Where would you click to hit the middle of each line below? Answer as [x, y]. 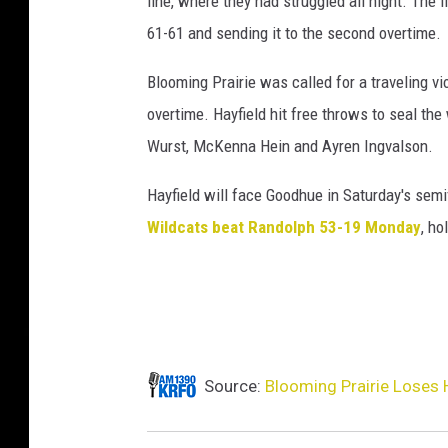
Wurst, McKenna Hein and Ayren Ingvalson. [290, 146]
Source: [232, 386]
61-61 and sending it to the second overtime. [294, 33]
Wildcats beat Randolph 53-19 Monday [284, 227]
